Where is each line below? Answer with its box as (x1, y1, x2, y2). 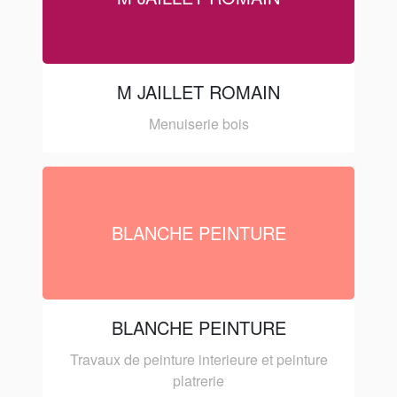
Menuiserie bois (148, 113, 249, 134)
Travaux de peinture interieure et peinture (69, 348, 328, 370)
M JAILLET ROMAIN (117, 78, 280, 105)
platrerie (173, 370, 224, 391)
